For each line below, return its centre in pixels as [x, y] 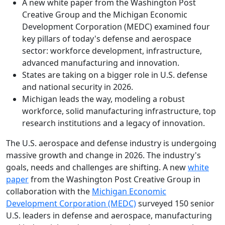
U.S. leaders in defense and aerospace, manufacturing [109, 215]
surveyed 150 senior [175, 203]
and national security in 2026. [78, 87]
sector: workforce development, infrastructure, [112, 50]
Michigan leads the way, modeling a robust [103, 99]
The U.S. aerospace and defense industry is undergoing [111, 143]
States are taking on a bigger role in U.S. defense [115, 75]
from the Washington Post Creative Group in [115, 179]
